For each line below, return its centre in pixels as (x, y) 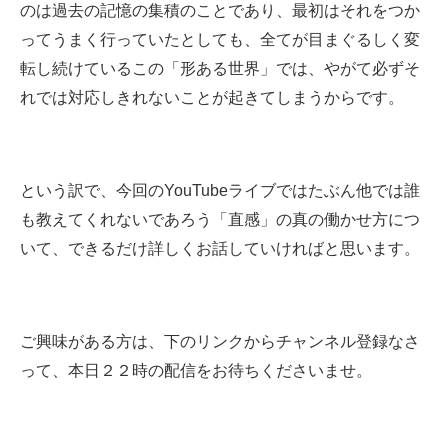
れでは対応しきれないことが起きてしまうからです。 (212, 98)
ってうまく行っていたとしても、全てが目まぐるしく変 (220, 40)
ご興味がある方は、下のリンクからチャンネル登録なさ (220, 342)
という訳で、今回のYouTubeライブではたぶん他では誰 (220, 191)
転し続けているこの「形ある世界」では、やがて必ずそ (220, 69)
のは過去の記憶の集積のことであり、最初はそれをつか (220, 11)
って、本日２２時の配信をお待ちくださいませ (188, 371)
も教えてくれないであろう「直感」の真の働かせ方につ (220, 220)
